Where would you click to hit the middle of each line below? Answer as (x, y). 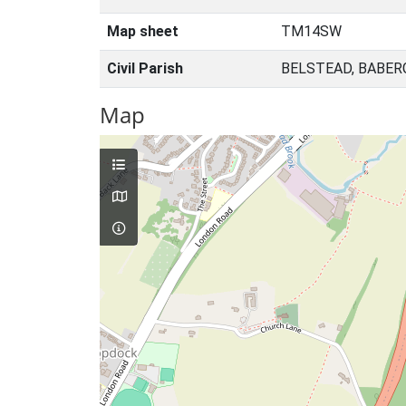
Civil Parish (145, 68)
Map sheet (143, 31)
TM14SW (311, 31)
